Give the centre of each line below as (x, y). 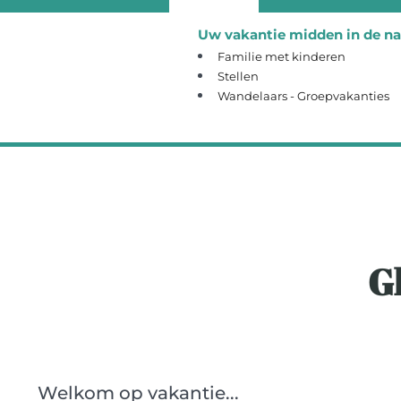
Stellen (238, 76)
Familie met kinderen (282, 56)
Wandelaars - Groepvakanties (303, 96)
